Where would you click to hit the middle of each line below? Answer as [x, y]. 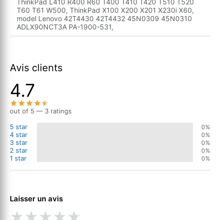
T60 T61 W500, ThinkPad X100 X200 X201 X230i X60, [105, 10]
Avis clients [36, 68]
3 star [19, 143]
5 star [19, 127]
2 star [19, 151]
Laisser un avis [36, 199]
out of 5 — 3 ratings [41, 111]
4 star [19, 135]
